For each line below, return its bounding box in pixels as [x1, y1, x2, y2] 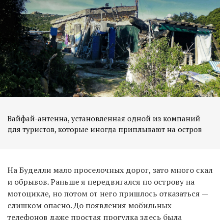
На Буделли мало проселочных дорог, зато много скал [7, 164, 213, 175]
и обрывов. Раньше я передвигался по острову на [7, 176, 194, 187]
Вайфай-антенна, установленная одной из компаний [7, 113, 200, 123]
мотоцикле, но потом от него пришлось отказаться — [7, 188, 208, 199]
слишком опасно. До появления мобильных [7, 199, 171, 211]
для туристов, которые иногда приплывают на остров [7, 124, 202, 134]
